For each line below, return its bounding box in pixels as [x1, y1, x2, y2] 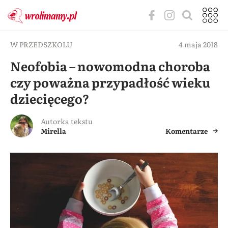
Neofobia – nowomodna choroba [10, 56, 210, 75]
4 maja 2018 [179, 39, 218, 49]
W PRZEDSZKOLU [10, 39, 72, 49]
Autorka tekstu [41, 116, 93, 126]
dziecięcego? [10, 89, 89, 108]
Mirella [41, 126, 66, 136]
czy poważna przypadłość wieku [10, 73, 210, 92]
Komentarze [165, 126, 208, 136]
